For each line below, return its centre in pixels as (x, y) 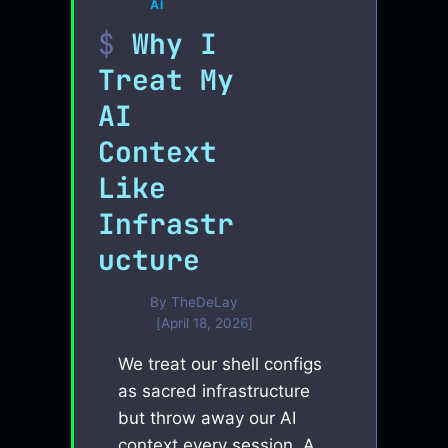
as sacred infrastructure (214, 390)
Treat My (166, 80)
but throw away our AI (207, 417)
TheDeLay (204, 301)
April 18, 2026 (204, 322)
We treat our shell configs (220, 363)
